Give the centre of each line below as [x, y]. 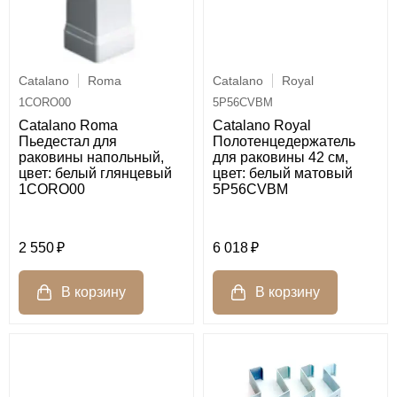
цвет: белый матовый [283, 174]
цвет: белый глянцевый [95, 173]
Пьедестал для [68, 141]
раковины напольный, [91, 157]
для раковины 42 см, [280, 158]
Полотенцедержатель [284, 142]
